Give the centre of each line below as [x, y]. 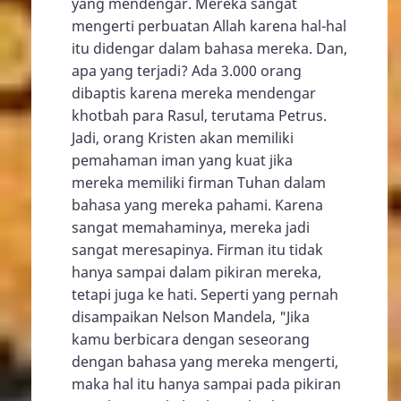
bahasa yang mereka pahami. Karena [197, 205]
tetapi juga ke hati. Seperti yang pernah [205, 294]
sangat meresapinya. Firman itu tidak [197, 249]
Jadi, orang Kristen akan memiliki [183, 137]
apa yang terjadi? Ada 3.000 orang [187, 70]
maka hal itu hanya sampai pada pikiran [206, 384]
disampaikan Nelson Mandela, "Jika [191, 316]
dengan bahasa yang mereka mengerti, [205, 361]
